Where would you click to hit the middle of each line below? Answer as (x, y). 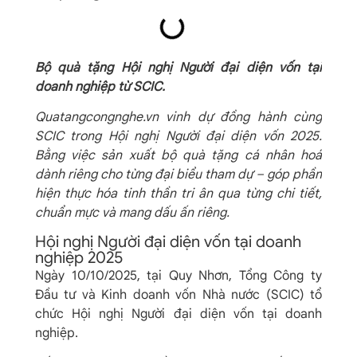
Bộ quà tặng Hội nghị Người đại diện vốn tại (178, 68)
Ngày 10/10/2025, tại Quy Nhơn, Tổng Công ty (178, 275)
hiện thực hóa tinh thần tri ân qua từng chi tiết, (178, 194)
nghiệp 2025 (79, 257)
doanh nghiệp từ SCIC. (100, 87)
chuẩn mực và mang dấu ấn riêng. (134, 213)
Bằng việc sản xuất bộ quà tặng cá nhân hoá (178, 156)
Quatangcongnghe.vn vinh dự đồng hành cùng (178, 118)
